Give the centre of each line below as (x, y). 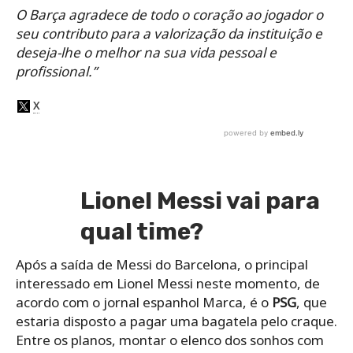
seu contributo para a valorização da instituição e (169, 34)
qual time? (141, 232)
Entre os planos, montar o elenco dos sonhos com (170, 340)
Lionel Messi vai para (200, 201)
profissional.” (56, 72)
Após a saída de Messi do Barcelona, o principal (162, 265)
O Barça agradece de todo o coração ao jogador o (169, 15)
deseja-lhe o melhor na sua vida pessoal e (146, 53)
